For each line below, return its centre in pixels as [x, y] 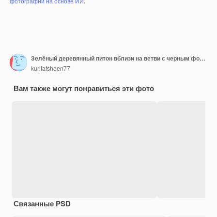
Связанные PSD [42, 203]
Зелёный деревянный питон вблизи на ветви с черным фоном [202, 58]
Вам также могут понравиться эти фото [84, 88]
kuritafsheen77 [51, 68]
